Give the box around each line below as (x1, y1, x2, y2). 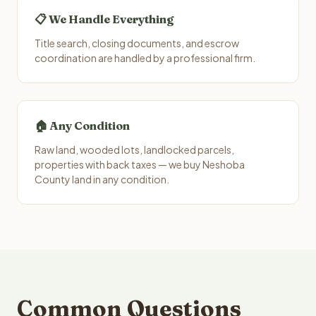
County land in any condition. (35, 173, 169, 186)
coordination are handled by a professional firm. (35, 51, 255, 64)
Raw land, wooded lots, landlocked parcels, (35, 143, 234, 156)
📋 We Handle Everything (35, 12, 174, 26)
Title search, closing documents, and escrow (35, 37, 239, 49)
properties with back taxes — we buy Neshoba (35, 158, 245, 171)
